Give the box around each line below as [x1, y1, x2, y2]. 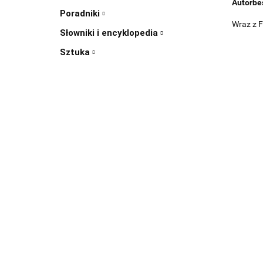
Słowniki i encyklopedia [60, 28, 160, 39]
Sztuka [60, 47, 92, 58]
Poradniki [60, 8, 102, 19]
